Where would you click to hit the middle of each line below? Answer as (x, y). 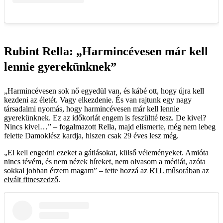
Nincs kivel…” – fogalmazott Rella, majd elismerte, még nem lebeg (110, 127)
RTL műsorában (175, 171)
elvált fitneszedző (31, 180)
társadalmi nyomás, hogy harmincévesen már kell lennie (92, 109)
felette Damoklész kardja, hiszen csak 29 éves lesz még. (91, 136)
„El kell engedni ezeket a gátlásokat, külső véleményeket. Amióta (106, 153)
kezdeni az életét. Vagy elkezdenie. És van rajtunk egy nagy (98, 100)
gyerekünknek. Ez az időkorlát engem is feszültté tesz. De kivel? (105, 118)
